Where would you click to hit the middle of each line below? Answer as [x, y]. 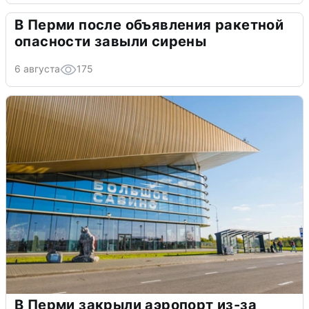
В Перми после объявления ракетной [149, 25]
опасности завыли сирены [111, 42]
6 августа [37, 69]
